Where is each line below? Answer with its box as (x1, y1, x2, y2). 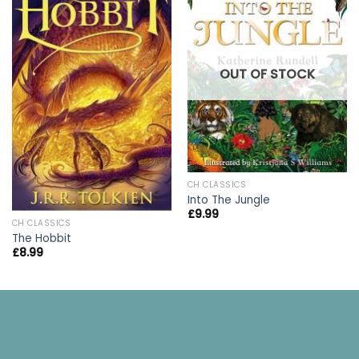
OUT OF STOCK (220, 65, 315, 84)
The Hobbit (11, 230, 71, 246)
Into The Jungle (187, 192, 270, 208)
